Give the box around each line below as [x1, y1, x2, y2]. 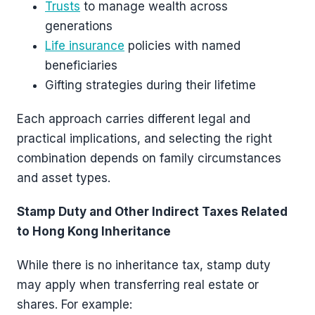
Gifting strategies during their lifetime [45, 77, 256, 92]
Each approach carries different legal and [17, 111, 250, 126]
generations [45, 18, 112, 33]
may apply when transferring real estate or [17, 277, 259, 292]
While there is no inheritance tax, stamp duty [17, 257, 271, 272]
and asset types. [17, 170, 110, 185]
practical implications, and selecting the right [17, 131, 272, 146]
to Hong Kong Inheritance [17, 224, 171, 238]
